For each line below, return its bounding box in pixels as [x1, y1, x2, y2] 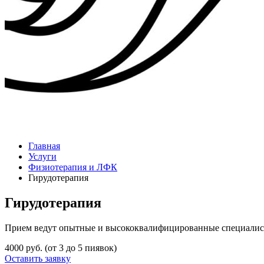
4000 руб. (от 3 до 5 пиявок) [5, 242, 117, 253]
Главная [28, 141, 60, 151]
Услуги [28, 151, 57, 161]
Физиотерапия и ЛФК [28, 162, 117, 172]
